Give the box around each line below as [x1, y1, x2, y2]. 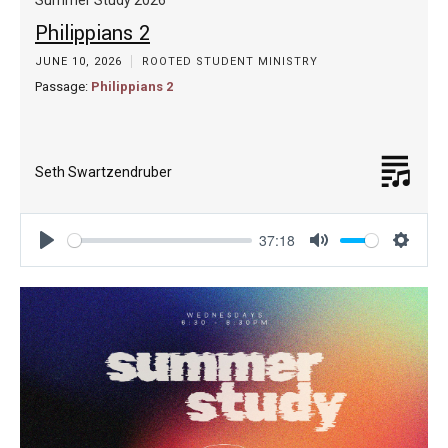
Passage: [35, 78, 88, 94]
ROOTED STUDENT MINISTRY [142, 54, 318, 68]
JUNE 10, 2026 [35, 54, 126, 68]
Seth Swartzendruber [35, 164, 172, 181]
